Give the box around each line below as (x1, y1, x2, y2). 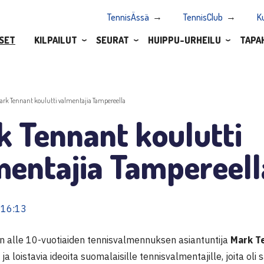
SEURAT (96, 34, 129, 46)
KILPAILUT (34, 34, 77, 46)
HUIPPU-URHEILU (148, 34, 221, 46)
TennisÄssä (107, 11, 149, 24)
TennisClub (183, 11, 223, 24)
